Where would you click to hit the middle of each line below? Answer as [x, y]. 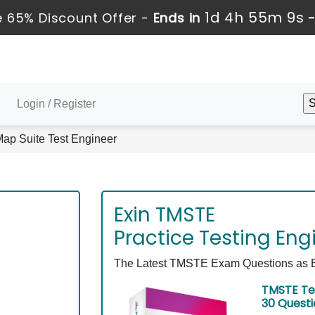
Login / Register [56, 104]
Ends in [176, 18]
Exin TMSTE [165, 215]
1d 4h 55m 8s [254, 18]
